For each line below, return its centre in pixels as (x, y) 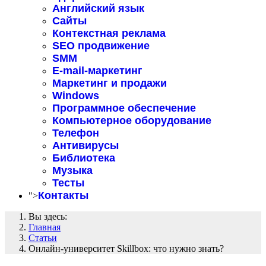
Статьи (43, 238)
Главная (45, 227)
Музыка (72, 170)
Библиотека (84, 158)
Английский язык (98, 8)
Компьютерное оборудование (132, 121)
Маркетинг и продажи (110, 83)
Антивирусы (85, 145)
